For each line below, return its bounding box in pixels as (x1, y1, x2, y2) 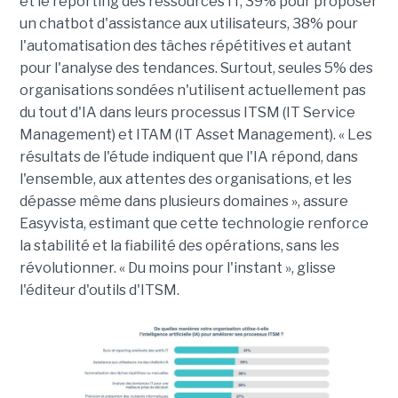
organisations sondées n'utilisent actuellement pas (19, 82, 366, 99)
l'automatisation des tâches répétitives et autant (19, 37, 352, 55)
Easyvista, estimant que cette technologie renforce (19, 215, 369, 233)
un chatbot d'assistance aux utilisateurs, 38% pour (19, 15, 358, 33)
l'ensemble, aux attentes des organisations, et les (19, 171, 352, 188)
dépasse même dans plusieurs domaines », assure (19, 193, 348, 211)
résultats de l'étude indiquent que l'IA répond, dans (19, 148, 358, 166)
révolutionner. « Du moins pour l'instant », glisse (19, 259, 336, 277)
